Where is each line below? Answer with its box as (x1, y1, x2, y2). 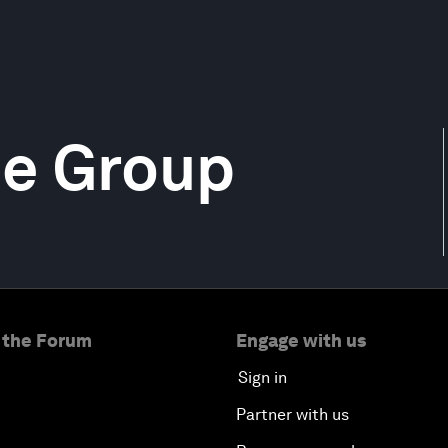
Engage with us (236, 330, 366, 351)
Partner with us (236, 405, 349, 424)
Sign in (238, 368, 287, 387)
